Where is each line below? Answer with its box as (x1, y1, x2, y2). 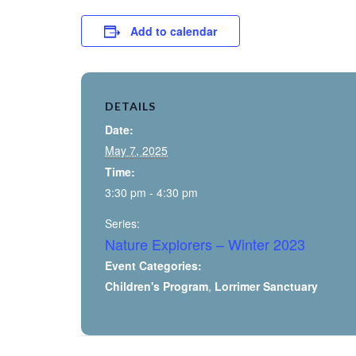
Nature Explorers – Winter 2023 (105, 234, 305, 255)
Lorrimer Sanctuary (215, 278, 318, 295)
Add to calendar (130, 23, 217, 40)
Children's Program (105, 278, 208, 295)
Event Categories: (105, 257, 202, 274)
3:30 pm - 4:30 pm (105, 184, 198, 201)
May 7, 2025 (105, 142, 168, 159)
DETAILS (105, 99, 156, 114)
